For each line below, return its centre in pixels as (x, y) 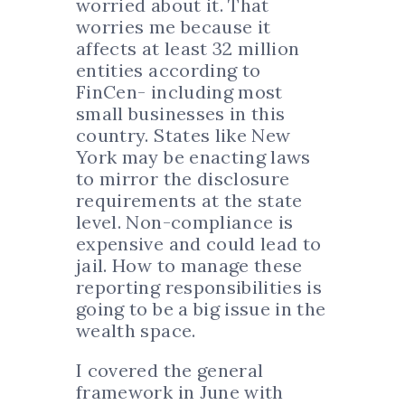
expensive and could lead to (199, 244)
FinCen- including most (179, 92)
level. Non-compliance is (185, 222)
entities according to (169, 71)
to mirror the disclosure (183, 179)
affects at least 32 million (188, 49)
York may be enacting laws (193, 157)
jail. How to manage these (189, 266)
